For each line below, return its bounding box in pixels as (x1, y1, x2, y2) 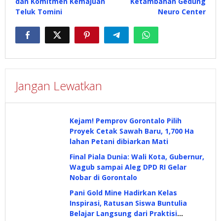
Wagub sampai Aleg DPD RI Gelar (70, 162, 186, 172)
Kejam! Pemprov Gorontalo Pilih (70, 116, 182, 125)
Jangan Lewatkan (15, 77, 102, 94)
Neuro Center (158, 7, 206, 16)
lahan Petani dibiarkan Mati (70, 137, 168, 146)
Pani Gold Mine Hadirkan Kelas (70, 188, 177, 197)
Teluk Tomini (15, 7, 62, 16)
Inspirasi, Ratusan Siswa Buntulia (70, 198, 187, 208)
